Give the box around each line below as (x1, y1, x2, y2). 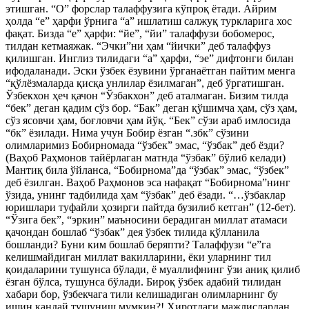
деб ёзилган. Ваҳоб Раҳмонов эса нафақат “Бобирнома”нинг (6, 177, 290, 188)
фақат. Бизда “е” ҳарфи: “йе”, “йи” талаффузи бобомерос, (6, 28, 275, 39)
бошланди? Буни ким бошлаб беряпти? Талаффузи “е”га (6, 239, 271, 250)
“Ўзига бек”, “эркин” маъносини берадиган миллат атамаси (6, 214, 288, 226)
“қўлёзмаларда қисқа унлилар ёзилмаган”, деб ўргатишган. (6, 77, 284, 89)
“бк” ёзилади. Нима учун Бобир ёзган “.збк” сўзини (6, 127, 249, 139)
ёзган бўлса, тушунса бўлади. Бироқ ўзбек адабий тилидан (6, 276, 281, 288)
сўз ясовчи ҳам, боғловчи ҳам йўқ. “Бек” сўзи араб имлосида (6, 114, 290, 126)
